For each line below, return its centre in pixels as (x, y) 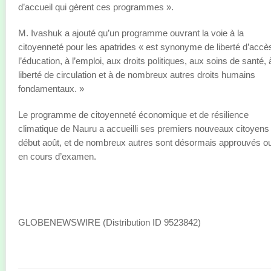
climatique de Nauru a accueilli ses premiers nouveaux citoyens (144, 129)
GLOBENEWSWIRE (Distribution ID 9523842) (109, 222)
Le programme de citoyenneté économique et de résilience (133, 115)
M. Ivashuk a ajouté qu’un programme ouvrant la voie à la (131, 33)
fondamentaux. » (51, 89)
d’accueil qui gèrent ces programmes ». (96, 7)
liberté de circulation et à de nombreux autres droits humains (137, 75)
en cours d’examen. (57, 156)
